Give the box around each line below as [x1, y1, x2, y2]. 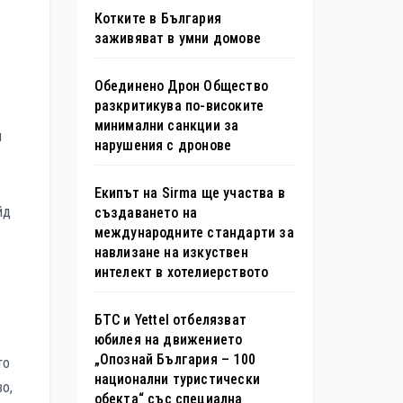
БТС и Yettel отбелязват [94, 310, 247, 328]
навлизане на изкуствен [94, 243, 248, 261]
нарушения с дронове [94, 136, 232, 154]
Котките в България [94, 9, 222, 27]
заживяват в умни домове [94, 29, 262, 47]
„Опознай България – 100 [94, 350, 256, 368]
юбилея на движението [94, 330, 243, 348]
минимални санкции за [94, 116, 239, 134]
